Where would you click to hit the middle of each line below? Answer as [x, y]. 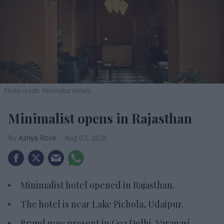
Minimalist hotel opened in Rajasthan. [97, 185]
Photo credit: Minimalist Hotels [47, 91]
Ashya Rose [37, 138]
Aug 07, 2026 [86, 138]
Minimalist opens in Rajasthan [100, 118]
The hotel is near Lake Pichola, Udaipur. [102, 204]
